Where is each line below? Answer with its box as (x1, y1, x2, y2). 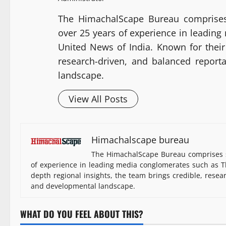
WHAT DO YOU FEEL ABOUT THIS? (20, 207, 143, 221)
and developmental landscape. (31, 181, 135, 191)
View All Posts (69, 93, 128, 105)
